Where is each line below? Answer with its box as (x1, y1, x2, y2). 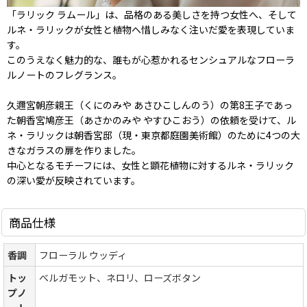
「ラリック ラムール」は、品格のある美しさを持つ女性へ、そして (7, 7, 297, 21)
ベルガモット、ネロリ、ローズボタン (39, 270, 201, 284)
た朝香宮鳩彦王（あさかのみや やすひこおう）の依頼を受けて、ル (7, 112, 296, 127)
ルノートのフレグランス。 (7, 67, 122, 82)
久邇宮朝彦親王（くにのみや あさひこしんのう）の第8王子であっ (7, 97, 293, 112)
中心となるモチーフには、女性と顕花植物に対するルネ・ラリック (7, 158, 294, 172)
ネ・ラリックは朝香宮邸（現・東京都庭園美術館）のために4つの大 (7, 127, 300, 142)
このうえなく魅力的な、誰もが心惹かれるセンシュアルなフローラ (7, 52, 295, 66)
